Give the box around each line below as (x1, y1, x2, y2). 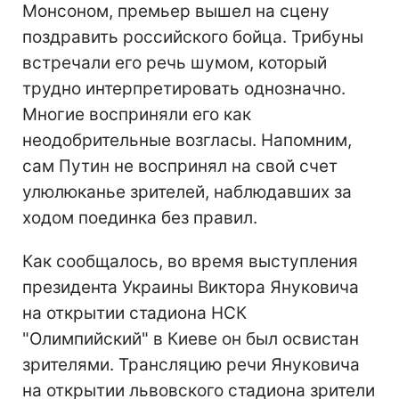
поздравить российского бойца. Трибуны (22, 27, 363, 47)
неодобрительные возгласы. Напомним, (22, 130, 352, 151)
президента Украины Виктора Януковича (22, 277, 359, 297)
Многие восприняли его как (22, 104, 251, 125)
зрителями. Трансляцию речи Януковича (22, 354, 360, 375)
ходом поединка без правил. (22, 208, 257, 228)
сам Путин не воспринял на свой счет (22, 156, 338, 176)
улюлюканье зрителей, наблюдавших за (22, 182, 352, 202)
